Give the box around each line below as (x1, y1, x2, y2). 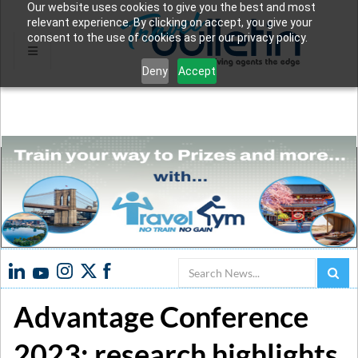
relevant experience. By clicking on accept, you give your (26, 16, 312, 29)
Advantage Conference (14, 298, 308, 334)
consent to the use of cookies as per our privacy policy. (26, 31, 308, 44)
